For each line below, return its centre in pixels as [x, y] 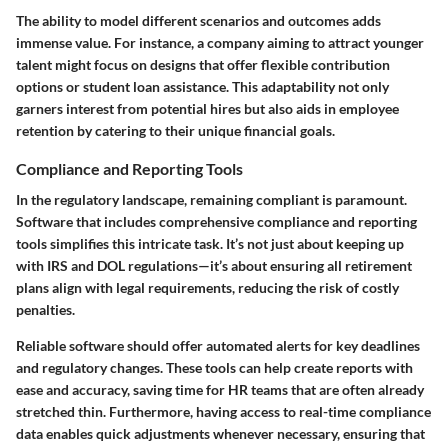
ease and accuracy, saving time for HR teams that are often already [220, 390]
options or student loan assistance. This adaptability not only [202, 87]
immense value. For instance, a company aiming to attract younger [220, 43]
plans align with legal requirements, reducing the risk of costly [207, 288]
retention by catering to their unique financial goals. [175, 131]
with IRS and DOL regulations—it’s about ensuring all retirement [214, 266]
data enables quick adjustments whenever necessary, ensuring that [220, 434]
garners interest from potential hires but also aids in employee [207, 109]
